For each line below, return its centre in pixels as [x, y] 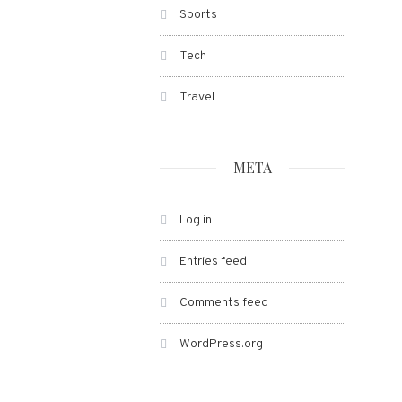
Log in [195, 220]
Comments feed [223, 303]
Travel [197, 97]
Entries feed [213, 262]
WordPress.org [221, 344]
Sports [198, 15]
